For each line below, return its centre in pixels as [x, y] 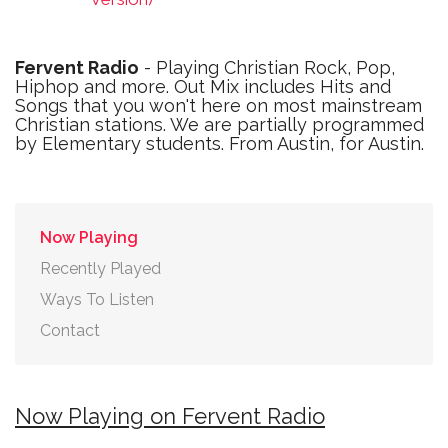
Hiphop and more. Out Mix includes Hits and [203, 86]
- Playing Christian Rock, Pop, [267, 67]
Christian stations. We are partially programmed [219, 124]
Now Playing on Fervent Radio [170, 416]
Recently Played [100, 268]
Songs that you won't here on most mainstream [218, 105]
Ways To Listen [97, 299]
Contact [70, 330]
